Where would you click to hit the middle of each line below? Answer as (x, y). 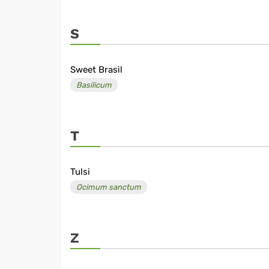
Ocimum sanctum (109, 187)
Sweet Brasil (96, 70)
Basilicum (94, 85)
